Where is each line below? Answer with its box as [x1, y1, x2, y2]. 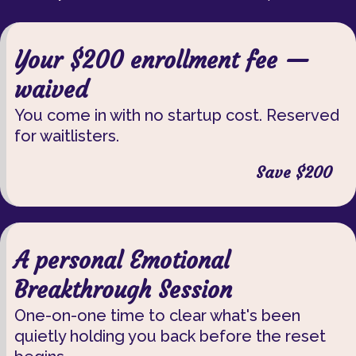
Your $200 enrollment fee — [14, 46, 309, 75]
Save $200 [256, 162, 332, 182]
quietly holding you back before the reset [14, 327, 326, 346]
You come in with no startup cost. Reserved [14, 106, 339, 125]
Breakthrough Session [14, 276, 232, 304]
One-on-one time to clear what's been [14, 306, 300, 325]
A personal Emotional [14, 246, 230, 275]
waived [14, 75, 87, 104]
